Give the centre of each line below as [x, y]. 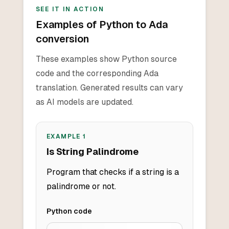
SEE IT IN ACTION [70, 9]
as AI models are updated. [84, 102]
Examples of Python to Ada [101, 25]
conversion [62, 39]
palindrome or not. [81, 187]
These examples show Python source [106, 59]
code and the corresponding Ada [97, 74]
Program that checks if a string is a [112, 172]
